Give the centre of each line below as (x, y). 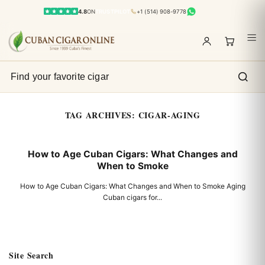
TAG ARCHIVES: (101, 115)
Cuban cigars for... (132, 197)
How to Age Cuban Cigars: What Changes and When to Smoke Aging (132, 186)
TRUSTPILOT (113, 11)
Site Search (31, 255)
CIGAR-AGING (169, 115)
